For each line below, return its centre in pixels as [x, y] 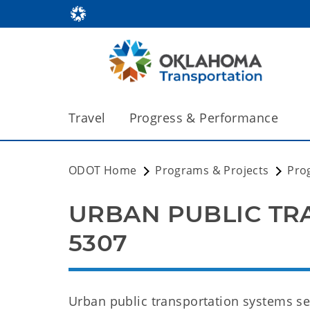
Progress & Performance [204, 118]
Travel [87, 118]
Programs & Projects [212, 170]
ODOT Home [103, 170]
